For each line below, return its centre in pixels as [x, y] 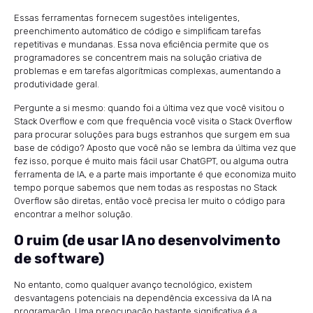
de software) [59, 259]
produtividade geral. [57, 85]
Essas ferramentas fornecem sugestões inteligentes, [127, 18]
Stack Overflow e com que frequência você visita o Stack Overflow [153, 122]
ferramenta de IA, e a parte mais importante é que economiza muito [155, 175]
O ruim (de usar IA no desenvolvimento [147, 241]
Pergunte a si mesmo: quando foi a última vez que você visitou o [149, 108]
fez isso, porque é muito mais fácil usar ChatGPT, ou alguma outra [151, 161]
